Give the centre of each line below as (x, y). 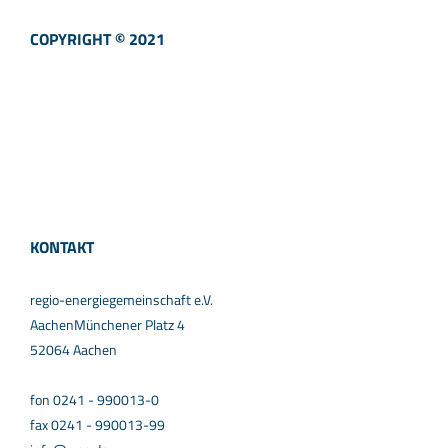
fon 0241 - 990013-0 (94, 399)
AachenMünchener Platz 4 (107, 324)
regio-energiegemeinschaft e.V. (121, 299)
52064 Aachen (73, 349)
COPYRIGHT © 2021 (97, 39)
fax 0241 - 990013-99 (97, 424)
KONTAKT (62, 247)
